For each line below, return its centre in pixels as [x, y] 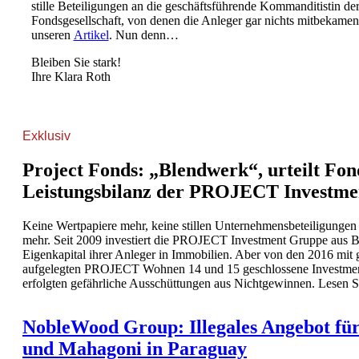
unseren [52, 35]
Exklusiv [46, 136]
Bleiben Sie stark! [76, 63]
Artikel [91, 35]
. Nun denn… [143, 35]
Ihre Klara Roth [71, 77]
